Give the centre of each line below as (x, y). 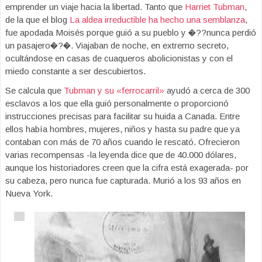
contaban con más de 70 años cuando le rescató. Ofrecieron (123, 142)
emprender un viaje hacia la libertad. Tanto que (95, 7)
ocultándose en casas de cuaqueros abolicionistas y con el (119, 58)
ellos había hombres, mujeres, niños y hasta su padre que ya (123, 129)
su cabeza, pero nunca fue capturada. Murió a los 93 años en (123, 180)
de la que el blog (37, 20)
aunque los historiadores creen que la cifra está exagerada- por (127, 168)
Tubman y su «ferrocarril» (114, 90)
